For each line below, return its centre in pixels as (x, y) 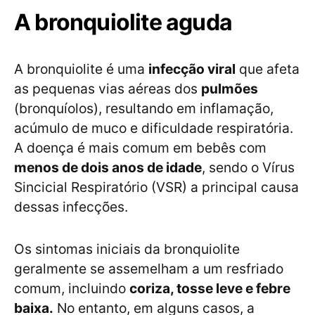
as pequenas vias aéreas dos (108, 89)
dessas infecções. (71, 207)
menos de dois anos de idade (108, 168)
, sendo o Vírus (248, 168)
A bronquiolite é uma (81, 69)
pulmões (230, 89)
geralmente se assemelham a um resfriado (149, 269)
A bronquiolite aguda (123, 22)
